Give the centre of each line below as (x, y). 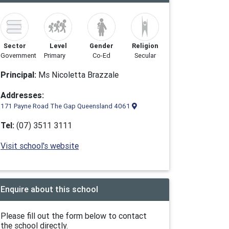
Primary (55, 55)
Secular (145, 55)
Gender (101, 46)
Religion (145, 46)
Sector (15, 46)
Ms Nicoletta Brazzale (77, 75)
